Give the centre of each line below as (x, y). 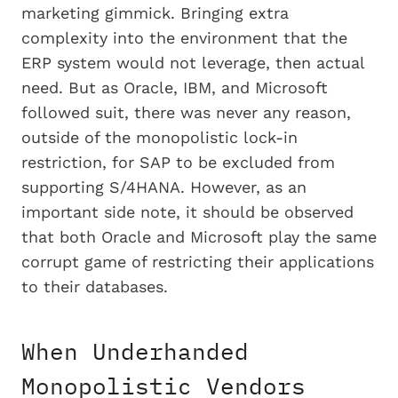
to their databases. (95, 286)
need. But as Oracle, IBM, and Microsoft (175, 87)
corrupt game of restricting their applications (198, 261)
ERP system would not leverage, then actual (193, 62)
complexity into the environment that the (184, 37)
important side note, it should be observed (187, 211)
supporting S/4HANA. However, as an (164, 187)
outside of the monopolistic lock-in (159, 137)
